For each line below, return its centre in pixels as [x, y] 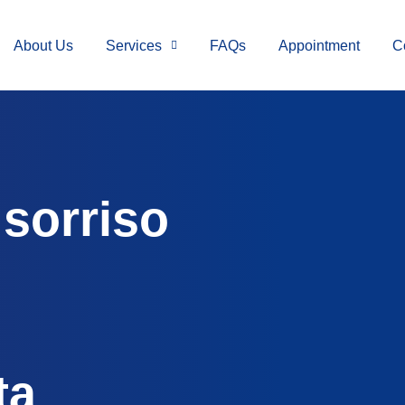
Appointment [319, 45]
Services [133, 45]
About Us [43, 45]
